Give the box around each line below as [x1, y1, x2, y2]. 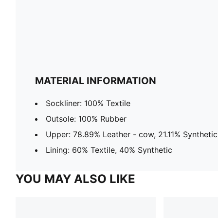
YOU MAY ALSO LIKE [16, 171, 135, 186]
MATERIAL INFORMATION [35, 74, 156, 87]
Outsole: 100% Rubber [46, 113, 127, 124]
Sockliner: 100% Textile [46, 98, 130, 108]
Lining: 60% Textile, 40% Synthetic [46, 145, 172, 155]
